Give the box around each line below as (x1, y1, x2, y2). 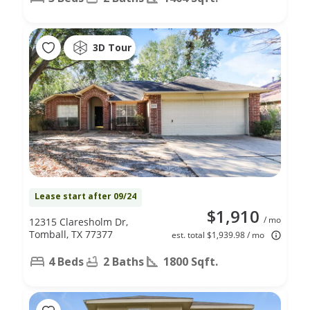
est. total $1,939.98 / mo (172, 228, 264, 241)
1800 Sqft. (163, 253, 218, 269)
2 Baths (103, 253, 144, 269)
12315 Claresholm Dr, (29, 215, 128, 228)
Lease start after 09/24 (35, 190, 136, 202)
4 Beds (48, 253, 84, 269)
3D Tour (93, 41, 131, 55)
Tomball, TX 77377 (29, 227, 113, 241)
